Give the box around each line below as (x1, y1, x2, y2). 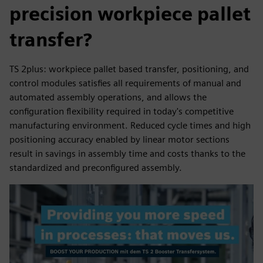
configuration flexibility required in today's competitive (9, 106, 234, 117)
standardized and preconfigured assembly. (9, 162, 182, 173)
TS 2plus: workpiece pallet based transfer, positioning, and (9, 63, 249, 75)
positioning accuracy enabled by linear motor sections (9, 134, 230, 145)
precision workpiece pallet (9, 2, 251, 25)
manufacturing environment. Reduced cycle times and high (9, 120, 251, 131)
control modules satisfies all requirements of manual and (9, 77, 241, 89)
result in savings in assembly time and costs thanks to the (9, 148, 245, 159)
